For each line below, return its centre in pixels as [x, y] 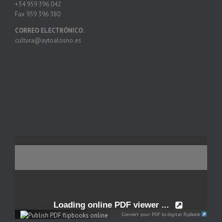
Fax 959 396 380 [38, 14]
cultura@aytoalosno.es [48, 41]
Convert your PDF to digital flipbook [162, 214]
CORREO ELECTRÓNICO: [50, 31]
